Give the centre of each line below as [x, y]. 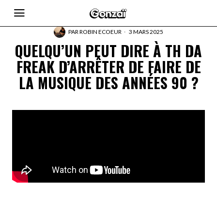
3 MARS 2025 [146, 32]
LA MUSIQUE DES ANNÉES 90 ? [108, 83]
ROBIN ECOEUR [101, 32]
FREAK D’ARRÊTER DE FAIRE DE [108, 67]
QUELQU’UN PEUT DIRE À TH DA [108, 51]
